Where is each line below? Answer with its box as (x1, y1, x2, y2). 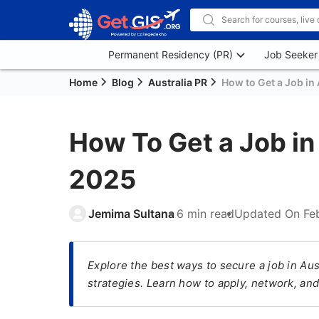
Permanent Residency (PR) (108, 48, 233, 61)
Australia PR (148, 76, 207, 88)
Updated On (234, 206, 303, 221)
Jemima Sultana (88, 206, 174, 221)
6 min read (177, 206, 234, 221)
